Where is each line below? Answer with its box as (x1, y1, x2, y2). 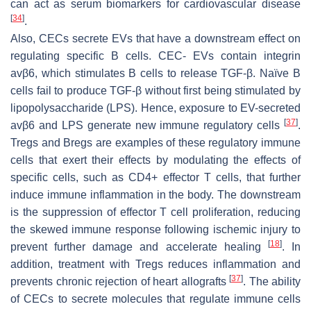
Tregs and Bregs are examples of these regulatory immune (10, 136, 301, 149)
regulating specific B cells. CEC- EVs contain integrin (10, 49, 301, 62)
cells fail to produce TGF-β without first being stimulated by (10, 84, 301, 96)
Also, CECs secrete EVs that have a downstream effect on (10, 32, 301, 44)
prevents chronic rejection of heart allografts (10, 275, 229, 287)
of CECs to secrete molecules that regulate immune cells (10, 292, 301, 305)
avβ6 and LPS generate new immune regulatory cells (10, 119, 284, 131)
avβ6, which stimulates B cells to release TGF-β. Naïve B (10, 67, 301, 79)
